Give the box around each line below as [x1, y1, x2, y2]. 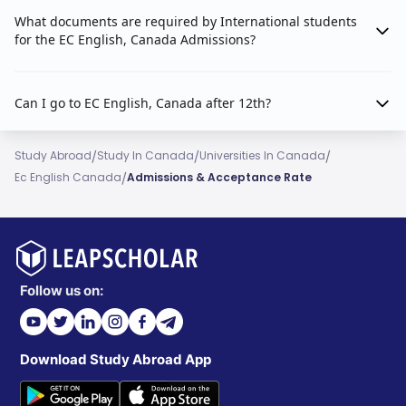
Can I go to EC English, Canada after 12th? [14, 94, 271, 112]
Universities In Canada [199, 148, 325, 164]
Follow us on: [20, 282, 103, 300]
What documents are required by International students [14, 13, 357, 31]
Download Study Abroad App [20, 351, 211, 369]
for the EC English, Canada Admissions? [14, 31, 256, 49]
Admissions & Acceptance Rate [127, 169, 312, 186]
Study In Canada [97, 148, 194, 164]
